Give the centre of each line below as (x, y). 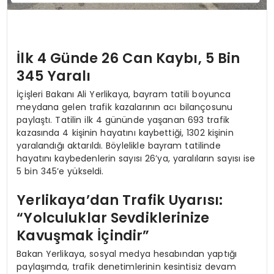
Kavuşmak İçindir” (83, 236)
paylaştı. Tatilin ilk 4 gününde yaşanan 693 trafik (123, 120)
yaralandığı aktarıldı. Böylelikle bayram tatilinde (119, 145)
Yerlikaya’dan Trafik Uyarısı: (120, 200)
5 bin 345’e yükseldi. (60, 171)
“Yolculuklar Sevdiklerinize (113, 218)
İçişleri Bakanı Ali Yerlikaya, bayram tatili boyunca (124, 94)
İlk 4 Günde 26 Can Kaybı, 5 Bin (128, 58)
